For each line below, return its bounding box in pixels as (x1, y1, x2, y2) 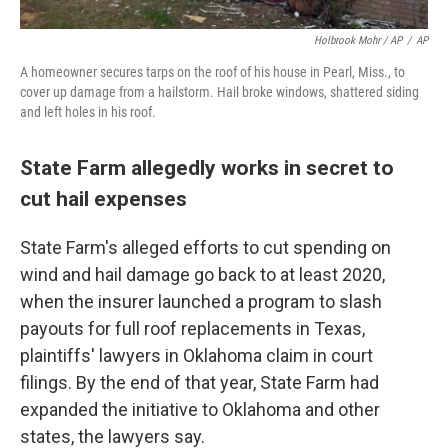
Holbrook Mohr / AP (314, 34, 402, 48)
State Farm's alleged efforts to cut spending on (20, 237, 391, 259)
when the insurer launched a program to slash (20, 291, 382, 313)
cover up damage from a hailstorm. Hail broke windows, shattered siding (20, 84, 419, 101)
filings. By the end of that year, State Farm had (20, 372, 379, 394)
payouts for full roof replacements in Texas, (20, 318, 365, 340)
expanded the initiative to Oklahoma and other (20, 399, 380, 421)
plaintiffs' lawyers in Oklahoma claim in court (20, 345, 373, 367)
